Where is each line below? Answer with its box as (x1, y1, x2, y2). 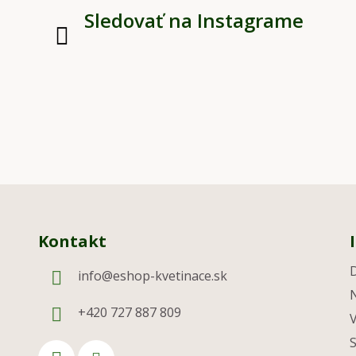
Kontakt (37, 230, 106, 253)
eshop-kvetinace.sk (112, 267, 227, 285)
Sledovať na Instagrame (84, 7, 304, 34)
